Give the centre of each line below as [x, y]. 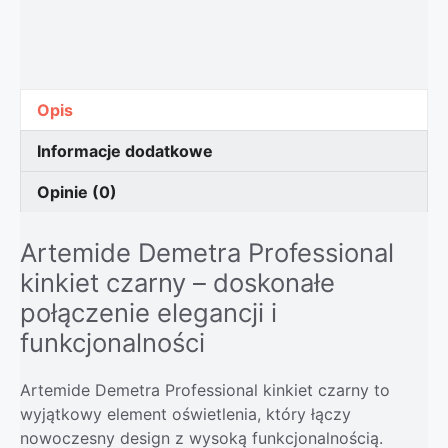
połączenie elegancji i [148, 312]
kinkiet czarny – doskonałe [177, 282]
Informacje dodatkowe [125, 150]
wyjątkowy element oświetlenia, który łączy [185, 413]
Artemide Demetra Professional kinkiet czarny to [205, 389]
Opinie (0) [77, 191]
